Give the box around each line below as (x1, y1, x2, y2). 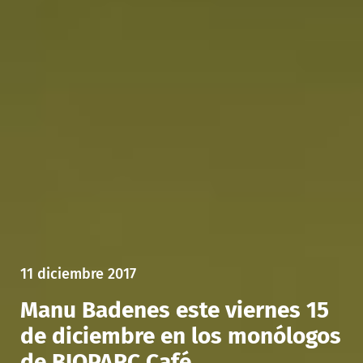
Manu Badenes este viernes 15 (20, 296, 329, 323)
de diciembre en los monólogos (20, 322, 341, 349)
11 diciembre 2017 (20, 264, 136, 283)
